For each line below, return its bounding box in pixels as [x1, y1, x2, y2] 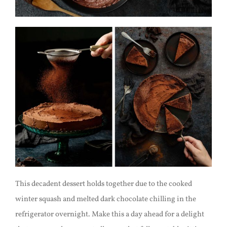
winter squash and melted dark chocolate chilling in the [15, 194, 196, 205]
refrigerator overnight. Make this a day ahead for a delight [15, 209, 204, 220]
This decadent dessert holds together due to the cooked [15, 179, 192, 190]
